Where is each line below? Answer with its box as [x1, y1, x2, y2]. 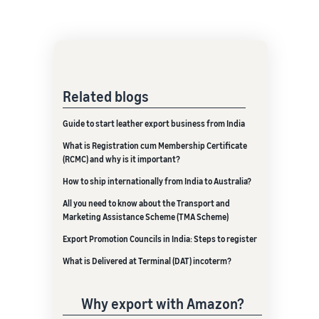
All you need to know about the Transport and [63, 198, 230, 209]
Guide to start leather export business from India [63, 118, 245, 129]
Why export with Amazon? [80, 296, 244, 312]
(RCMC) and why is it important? [63, 154, 180, 164]
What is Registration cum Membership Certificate [63, 140, 247, 151]
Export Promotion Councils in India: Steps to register [63, 234, 257, 244]
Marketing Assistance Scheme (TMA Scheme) [63, 211, 229, 222]
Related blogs [63, 88, 149, 105]
